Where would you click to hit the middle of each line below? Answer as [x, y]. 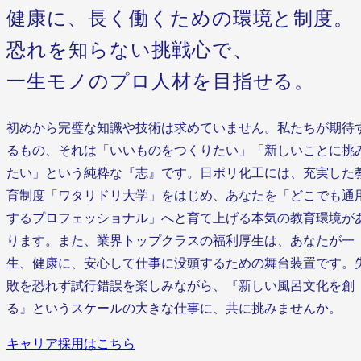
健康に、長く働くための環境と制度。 [180, 19]
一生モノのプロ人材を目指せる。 [161, 81]
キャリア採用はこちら [71, 344]
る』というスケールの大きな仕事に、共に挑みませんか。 [174, 308]
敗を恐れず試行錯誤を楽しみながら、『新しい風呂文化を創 [180, 286]
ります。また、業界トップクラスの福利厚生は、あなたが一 [180, 241]
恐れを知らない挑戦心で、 [130, 50]
